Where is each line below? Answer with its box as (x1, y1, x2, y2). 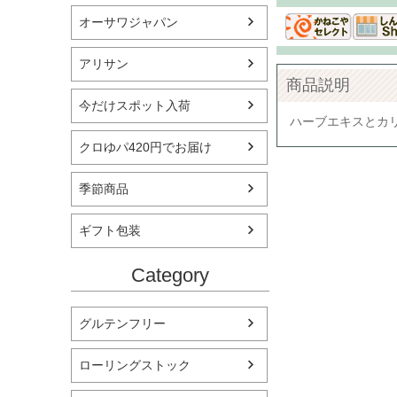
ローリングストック (79, 358, 191, 373)
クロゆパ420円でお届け (79, 139, 212, 154)
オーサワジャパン (79, 14, 178, 29)
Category (131, 264, 209, 287)
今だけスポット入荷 (79, 97, 191, 113)
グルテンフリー (79, 316, 166, 331)
